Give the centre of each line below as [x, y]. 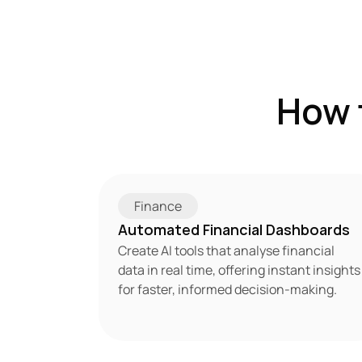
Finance [158, 206]
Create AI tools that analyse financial [226, 250]
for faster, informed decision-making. [227, 289]
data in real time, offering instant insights [239, 270]
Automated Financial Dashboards [234, 229]
